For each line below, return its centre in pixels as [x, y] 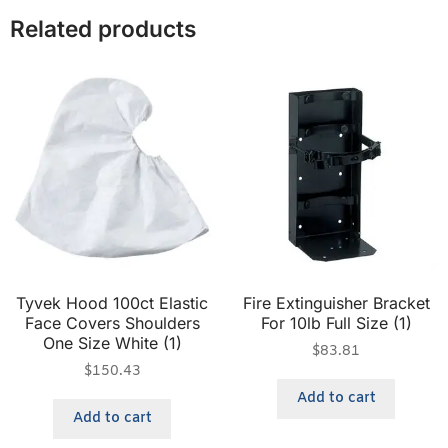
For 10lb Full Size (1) [336, 322]
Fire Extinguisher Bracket [336, 302]
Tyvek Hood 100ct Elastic [112, 302]
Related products [103, 29]
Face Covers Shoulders [112, 322]
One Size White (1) [112, 342]
